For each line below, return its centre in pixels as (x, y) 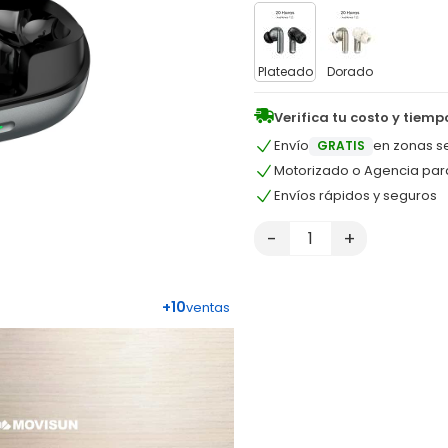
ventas (208, 307)
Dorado (350, 71)
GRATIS (341, 145)
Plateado (285, 71)
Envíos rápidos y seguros (355, 195)
